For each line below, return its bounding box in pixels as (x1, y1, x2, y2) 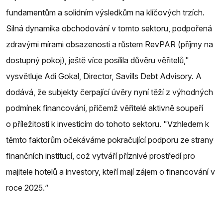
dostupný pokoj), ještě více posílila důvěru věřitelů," (6, 55, 189, 65)
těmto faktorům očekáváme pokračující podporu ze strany (6, 134, 214, 145)
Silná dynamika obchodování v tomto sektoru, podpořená (6, 23, 212, 33)
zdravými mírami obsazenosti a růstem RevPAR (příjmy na (6, 39, 213, 49)
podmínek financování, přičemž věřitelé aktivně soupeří (6, 103, 203, 113)
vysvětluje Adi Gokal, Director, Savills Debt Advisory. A (6, 71, 204, 81)
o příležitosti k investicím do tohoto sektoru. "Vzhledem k (6, 118, 209, 129)
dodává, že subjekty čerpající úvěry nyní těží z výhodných (6, 87, 213, 97)
